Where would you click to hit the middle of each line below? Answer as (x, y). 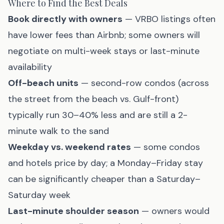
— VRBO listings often (169, 19)
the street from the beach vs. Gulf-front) (93, 99)
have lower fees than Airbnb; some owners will (104, 35)
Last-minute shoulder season (73, 211)
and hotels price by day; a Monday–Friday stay (105, 163)
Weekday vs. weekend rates (69, 147)
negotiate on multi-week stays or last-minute (104, 51)
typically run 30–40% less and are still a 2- (98, 115)
